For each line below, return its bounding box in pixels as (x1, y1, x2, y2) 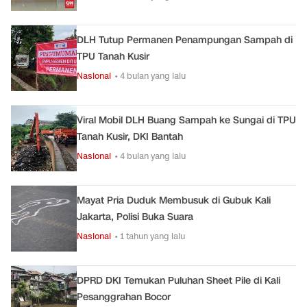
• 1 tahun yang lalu (114, 230, 185, 242)
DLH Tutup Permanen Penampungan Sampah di (77, 34, 293, 47)
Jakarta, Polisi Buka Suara (77, 210, 193, 223)
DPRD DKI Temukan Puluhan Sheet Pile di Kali (77, 274, 280, 287)
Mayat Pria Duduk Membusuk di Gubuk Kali (77, 194, 271, 207)
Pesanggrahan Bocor (77, 291, 171, 304)
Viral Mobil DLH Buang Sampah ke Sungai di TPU (77, 114, 296, 127)
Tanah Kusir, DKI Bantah (77, 130, 183, 143)
